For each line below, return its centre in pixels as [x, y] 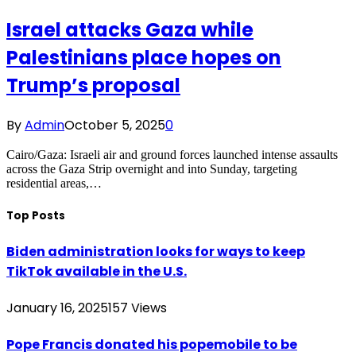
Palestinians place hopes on [144, 57]
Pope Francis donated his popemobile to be [152, 345]
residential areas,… [54, 183]
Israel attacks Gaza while [130, 29]
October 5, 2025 [115, 125]
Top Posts [36, 215]
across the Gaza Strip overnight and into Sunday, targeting [152, 168]
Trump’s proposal [93, 85]
